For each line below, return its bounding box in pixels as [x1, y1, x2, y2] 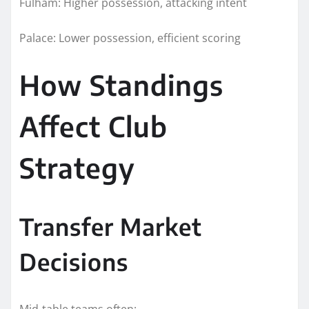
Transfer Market [19, 211, 202, 241]
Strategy [19, 150, 135, 185]
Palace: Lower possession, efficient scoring [19, 30, 241, 46]
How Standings [19, 67, 223, 102]
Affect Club [19, 108, 168, 143]
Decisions [19, 246, 128, 276]
